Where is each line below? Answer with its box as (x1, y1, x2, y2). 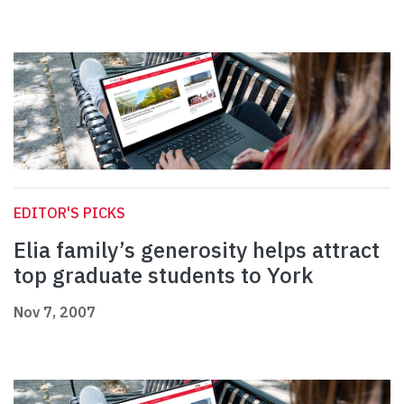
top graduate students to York (14, 261, 313, 290)
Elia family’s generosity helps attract (14, 235, 380, 265)
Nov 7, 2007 (14, 303, 96, 322)
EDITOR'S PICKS (14, 204, 125, 223)
